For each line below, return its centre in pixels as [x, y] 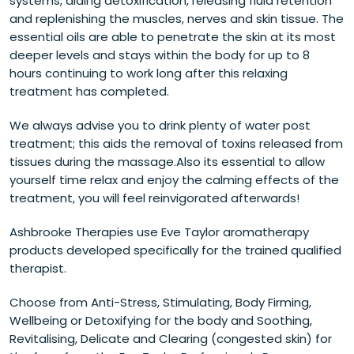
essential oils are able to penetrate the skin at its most [173, 37]
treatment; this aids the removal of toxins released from [176, 144]
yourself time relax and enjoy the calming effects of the [174, 180]
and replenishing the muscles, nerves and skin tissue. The [177, 19]
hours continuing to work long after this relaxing [149, 73]
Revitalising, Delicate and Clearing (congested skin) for [171, 339]
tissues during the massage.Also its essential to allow [167, 162]
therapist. [38, 269]
